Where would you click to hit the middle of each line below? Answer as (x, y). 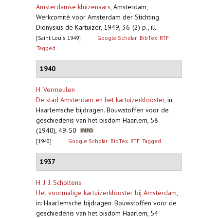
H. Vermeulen (55, 90)
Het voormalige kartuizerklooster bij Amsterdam (106, 193)
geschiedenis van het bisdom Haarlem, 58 (97, 120)
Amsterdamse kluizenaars (73, 7)
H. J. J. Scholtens (59, 182)
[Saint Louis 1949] (58, 38)
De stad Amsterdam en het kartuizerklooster (100, 100)
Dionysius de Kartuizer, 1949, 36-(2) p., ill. (97, 27)
